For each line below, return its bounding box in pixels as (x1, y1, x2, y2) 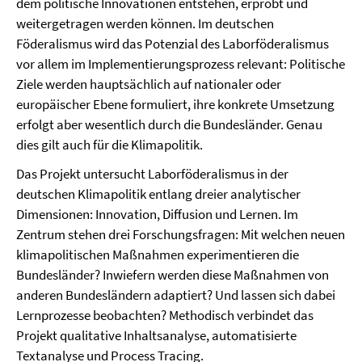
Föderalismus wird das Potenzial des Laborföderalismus (16, 35, 329, 53)
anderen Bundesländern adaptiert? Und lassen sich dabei (16, 286, 335, 304)
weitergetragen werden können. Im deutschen (16, 15, 274, 32)
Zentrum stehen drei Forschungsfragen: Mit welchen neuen (16, 225, 345, 243)
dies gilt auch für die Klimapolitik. (16, 136, 203, 154)
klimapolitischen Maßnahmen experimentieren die (16, 246, 299, 263)
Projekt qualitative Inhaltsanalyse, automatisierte (16, 326, 297, 344)
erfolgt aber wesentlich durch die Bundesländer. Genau (16, 116, 322, 133)
